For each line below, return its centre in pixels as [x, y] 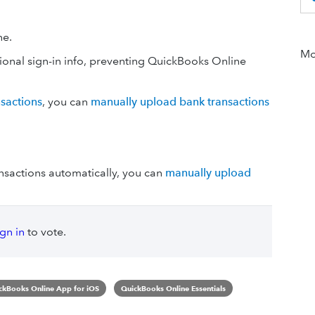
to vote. [45, 232]
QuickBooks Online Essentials [173, 288]
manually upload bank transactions [180, 102]
